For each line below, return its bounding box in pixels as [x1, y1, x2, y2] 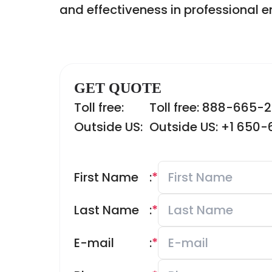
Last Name [74, 202, 139, 219]
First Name [74, 169, 138, 186]
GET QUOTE [74, 80, 161, 96]
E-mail [74, 234, 114, 251]
